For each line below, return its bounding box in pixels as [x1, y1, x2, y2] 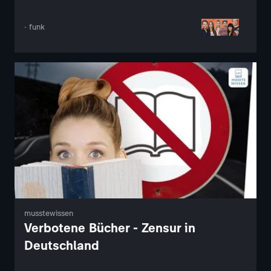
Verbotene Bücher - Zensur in [24, 220, 195, 236]
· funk [24, 22, 45, 32]
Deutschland [24, 238, 99, 253]
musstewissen [24, 209, 73, 218]
